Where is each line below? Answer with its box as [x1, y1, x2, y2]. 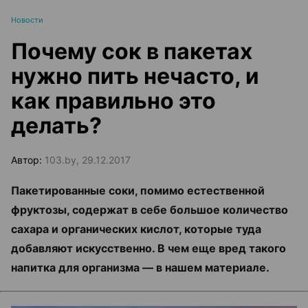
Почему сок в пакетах [11, 38, 252, 65]
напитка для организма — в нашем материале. [11, 261, 269, 274]
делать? [11, 112, 102, 139]
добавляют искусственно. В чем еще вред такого [11, 241, 286, 255]
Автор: [11, 154, 45, 166]
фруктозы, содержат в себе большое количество [11, 203, 288, 217]
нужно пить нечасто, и [11, 63, 259, 89]
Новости [11, 15, 43, 25]
